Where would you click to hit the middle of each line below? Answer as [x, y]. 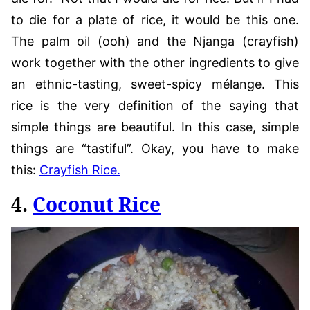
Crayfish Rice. [80, 170]
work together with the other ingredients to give [155, 62]
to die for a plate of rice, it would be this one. [155, 19]
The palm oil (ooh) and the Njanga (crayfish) [155, 41]
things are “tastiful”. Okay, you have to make [155, 148]
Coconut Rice [97, 204]
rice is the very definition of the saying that [155, 105]
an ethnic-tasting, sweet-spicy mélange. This [155, 84]
